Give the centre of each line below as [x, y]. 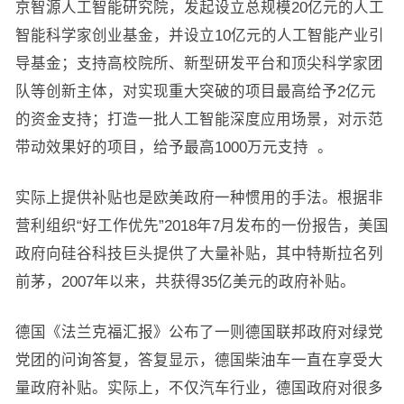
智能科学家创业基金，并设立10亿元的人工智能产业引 [199, 35]
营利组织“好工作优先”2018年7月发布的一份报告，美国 [202, 225]
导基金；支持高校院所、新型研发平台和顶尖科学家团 [199, 63]
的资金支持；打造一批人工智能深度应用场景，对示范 [199, 119]
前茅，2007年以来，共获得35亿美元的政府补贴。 [185, 281]
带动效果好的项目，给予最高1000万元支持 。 [174, 147]
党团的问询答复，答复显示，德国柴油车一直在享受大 [199, 360]
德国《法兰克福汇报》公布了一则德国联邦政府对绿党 [199, 332]
